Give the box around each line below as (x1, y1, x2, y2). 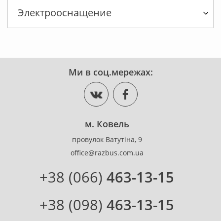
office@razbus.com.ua (70, 148, 144, 158)
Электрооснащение (18, 6, 111, 20)
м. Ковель (84, 118, 129, 130)
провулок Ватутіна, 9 (72, 135, 142, 145)
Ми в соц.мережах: (68, 66, 153, 78)
